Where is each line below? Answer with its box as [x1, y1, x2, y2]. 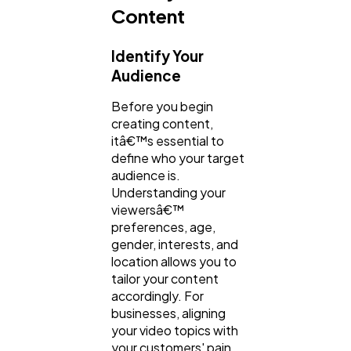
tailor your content [111, 270, 219, 287]
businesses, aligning [111, 304, 226, 321]
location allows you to [111, 252, 237, 270]
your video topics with [111, 321, 238, 338]
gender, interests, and [111, 235, 238, 252]
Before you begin [111, 97, 213, 114]
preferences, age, [111, 218, 215, 235]
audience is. [111, 166, 180, 183]
